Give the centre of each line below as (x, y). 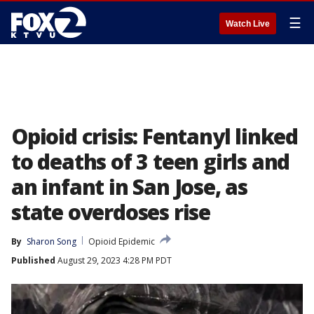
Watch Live (248, 24)
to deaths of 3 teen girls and (151, 162)
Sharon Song (52, 241)
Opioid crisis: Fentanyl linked (155, 136)
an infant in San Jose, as (129, 187)
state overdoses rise (111, 212)
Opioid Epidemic (122, 241)
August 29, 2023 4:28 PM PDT (114, 260)
